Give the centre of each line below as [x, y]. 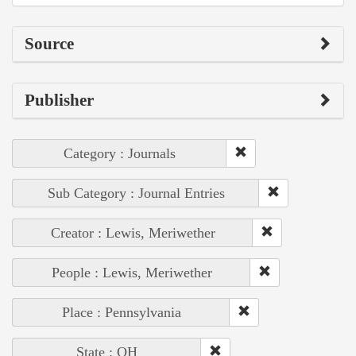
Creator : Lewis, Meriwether [133, 233]
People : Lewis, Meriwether [132, 273]
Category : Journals [120, 154]
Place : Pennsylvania [121, 313]
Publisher [59, 101]
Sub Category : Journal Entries [136, 193]
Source [49, 44]
